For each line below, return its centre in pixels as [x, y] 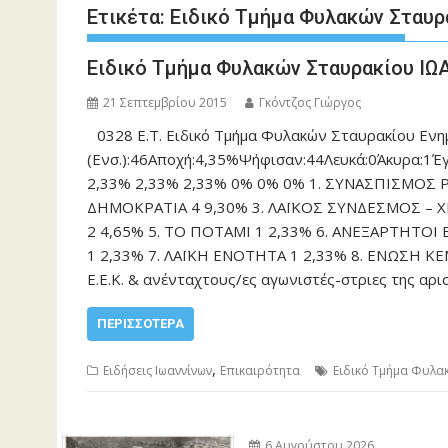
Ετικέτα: [128, 17]
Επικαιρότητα [260, 370]
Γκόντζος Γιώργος [310, 102]
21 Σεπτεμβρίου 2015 [165, 102]
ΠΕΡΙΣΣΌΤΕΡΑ [140, 323]
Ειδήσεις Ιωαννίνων [157, 370]
